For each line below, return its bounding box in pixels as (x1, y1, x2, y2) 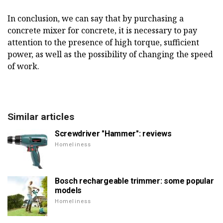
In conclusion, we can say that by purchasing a (7, 13, 184, 24)
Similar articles (7, 111, 74, 123)
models (55, 186, 82, 196)
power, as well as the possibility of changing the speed (7, 49, 213, 60)
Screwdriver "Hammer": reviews (55, 129, 172, 139)
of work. (7, 61, 39, 72)
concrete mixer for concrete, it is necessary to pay (7, 25, 197, 36)
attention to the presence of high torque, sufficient (7, 37, 199, 48)
